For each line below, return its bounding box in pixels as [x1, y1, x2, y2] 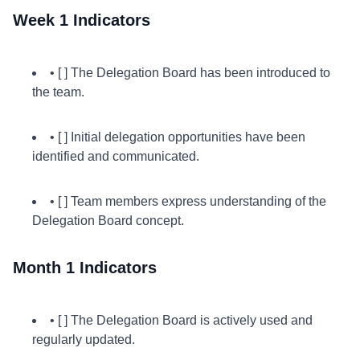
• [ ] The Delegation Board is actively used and [50, 313, 313, 327]
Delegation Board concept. [32, 214, 184, 227]
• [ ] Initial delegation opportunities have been [50, 130, 305, 144]
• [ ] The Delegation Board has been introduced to [50, 66, 330, 80]
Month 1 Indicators [13, 259, 157, 276]
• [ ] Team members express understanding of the [50, 194, 326, 208]
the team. [32, 85, 84, 99]
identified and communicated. [32, 149, 199, 163]
